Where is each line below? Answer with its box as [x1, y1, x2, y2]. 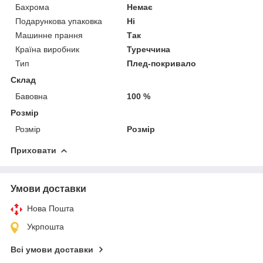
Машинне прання [15, 30, 83, 40]
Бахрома [15, 2, 49, 12]
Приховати [11, 145, 56, 155]
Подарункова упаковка [15, 16, 102, 26]
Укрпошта [27, 221, 64, 231]
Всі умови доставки [11, 244, 93, 254]
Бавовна [15, 91, 48, 101]
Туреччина [127, 44, 171, 54]
